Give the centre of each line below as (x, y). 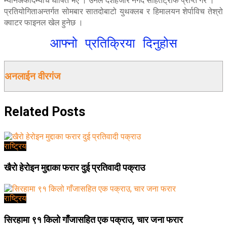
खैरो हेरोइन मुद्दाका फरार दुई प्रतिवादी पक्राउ (74, 168)
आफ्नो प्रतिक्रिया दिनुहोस (113, 44)
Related (26, 112)
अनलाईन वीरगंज (32, 76)
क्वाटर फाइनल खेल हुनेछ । (44, 23)
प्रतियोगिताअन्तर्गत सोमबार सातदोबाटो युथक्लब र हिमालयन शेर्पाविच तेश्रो (113, 11)
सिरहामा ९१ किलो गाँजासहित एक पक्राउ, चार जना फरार (93, 219)
